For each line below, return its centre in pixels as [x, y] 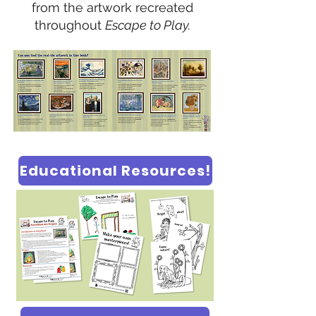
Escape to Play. [147, 25]
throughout [69, 25]
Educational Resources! [115, 171]
